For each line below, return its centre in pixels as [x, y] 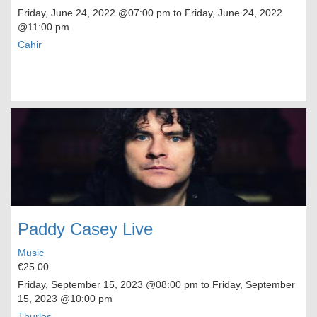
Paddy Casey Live [85, 229]
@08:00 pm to [178, 285]
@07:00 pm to [150, 13]
